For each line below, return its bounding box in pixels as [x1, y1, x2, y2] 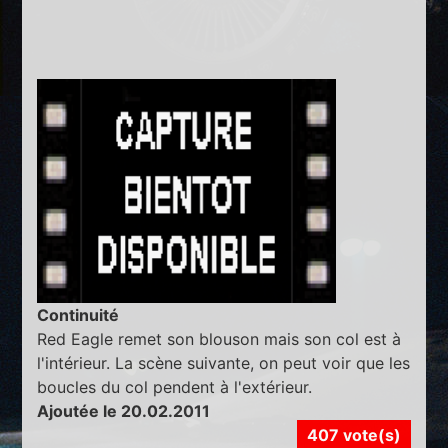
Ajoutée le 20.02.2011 [37, 400, 211, 421]
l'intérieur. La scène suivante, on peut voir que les [37, 352, 411, 373]
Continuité [37, 304, 120, 325]
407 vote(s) [306, 424, 401, 445]
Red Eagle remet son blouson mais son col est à [37, 328, 402, 349]
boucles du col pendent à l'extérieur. [37, 376, 313, 397]
